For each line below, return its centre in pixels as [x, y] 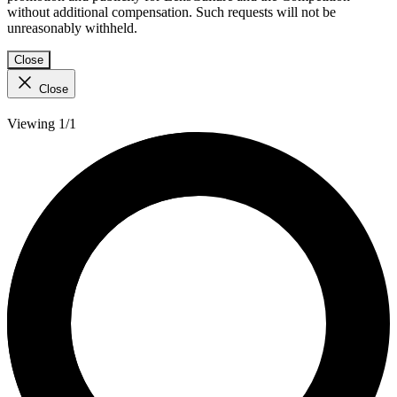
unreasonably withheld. [72, 28]
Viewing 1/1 [42, 124]
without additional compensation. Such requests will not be [171, 12]
